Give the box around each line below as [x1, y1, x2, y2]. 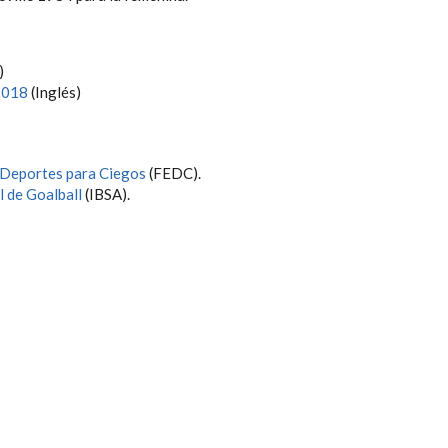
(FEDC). [146, 163, 201, 182]
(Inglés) [28, 82, 81, 101]
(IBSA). [82, 184, 130, 203]
